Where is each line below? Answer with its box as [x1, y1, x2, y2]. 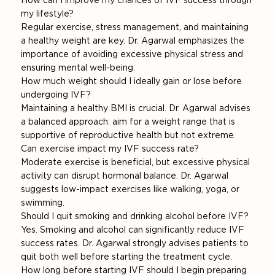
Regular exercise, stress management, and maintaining [21, 22, 249, 33]
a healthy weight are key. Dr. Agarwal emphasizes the [21, 36, 245, 46]
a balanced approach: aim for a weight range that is [21, 117, 236, 127]
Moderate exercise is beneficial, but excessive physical [21, 157, 250, 168]
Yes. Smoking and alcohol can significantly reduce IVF [21, 225, 245, 235]
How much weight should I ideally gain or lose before [21, 76, 242, 87]
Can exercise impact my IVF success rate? [21, 144, 199, 154]
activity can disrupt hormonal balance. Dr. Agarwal [21, 171, 229, 181]
